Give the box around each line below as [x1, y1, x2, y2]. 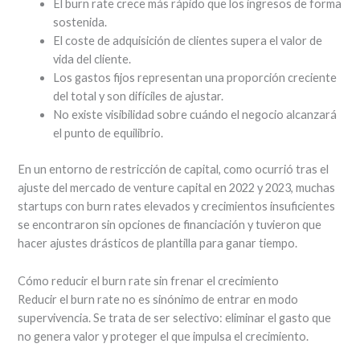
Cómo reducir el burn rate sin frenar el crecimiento [18, 273, 280, 288]
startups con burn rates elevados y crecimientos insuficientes [18, 199, 336, 214]
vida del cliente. [53, 52, 132, 67]
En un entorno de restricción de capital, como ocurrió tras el [18, 162, 329, 177]
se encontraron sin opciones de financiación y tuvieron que [18, 218, 322, 232]
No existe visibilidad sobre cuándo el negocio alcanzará [53, 108, 337, 122]
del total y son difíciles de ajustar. [53, 89, 224, 104]
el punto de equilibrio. [53, 126, 164, 141]
